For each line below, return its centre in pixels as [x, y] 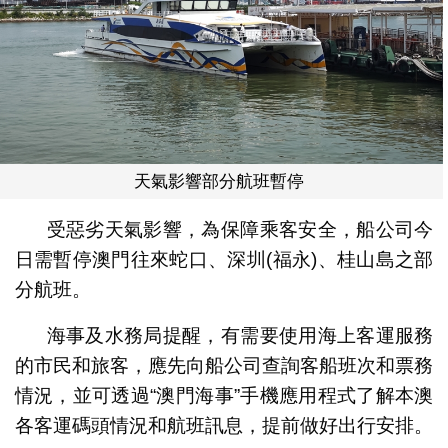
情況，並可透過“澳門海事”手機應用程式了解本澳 [224, 396]
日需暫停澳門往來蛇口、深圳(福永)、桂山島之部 [224, 260]
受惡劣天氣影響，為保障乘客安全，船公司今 [240, 230]
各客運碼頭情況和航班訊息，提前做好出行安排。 [223, 426]
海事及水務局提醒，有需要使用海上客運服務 [240, 336]
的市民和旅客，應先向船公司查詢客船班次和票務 [224, 366]
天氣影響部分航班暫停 [219, 182]
